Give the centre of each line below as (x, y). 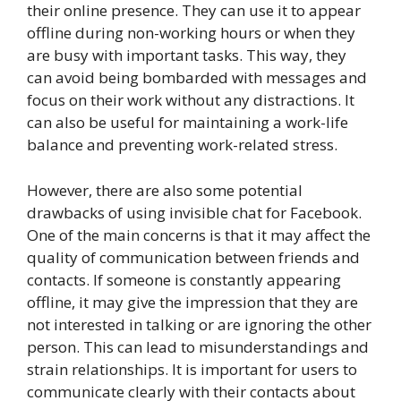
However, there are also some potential (165, 190)
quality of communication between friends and (193, 257)
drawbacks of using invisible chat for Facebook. (194, 212)
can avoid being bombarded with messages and (197, 78)
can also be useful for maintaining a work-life (188, 123)
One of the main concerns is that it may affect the (199, 235)
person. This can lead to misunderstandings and (198, 346)
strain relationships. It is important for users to (192, 369)
